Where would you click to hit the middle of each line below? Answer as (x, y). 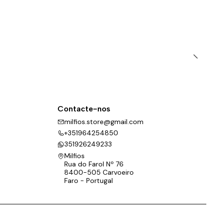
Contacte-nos (84, 109)
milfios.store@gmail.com (104, 121)
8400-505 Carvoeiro (99, 172)
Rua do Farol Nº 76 (94, 164)
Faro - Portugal (89, 180)
